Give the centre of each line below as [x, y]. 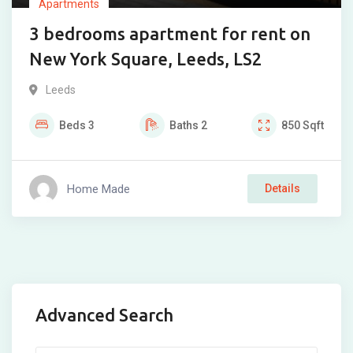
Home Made [98, 189]
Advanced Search [104, 315]
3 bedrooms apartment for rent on [170, 33]
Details [282, 188]
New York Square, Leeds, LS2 [146, 59]
